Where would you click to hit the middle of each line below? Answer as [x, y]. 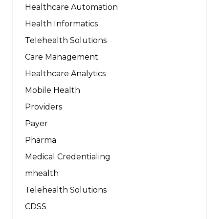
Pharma [41, 140]
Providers [44, 107]
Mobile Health [53, 90]
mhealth [42, 173]
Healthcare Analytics [65, 73]
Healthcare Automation [71, 7]
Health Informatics [61, 23]
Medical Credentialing [68, 156]
